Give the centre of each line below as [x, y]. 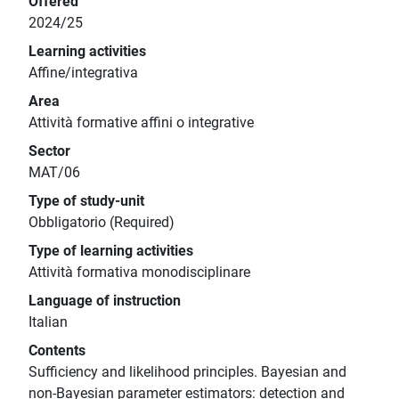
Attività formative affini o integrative [141, 123]
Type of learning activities [111, 251]
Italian [48, 322]
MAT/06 [54, 173]
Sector [49, 151]
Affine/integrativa [83, 73]
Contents [57, 351]
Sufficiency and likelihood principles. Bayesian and [187, 372]
